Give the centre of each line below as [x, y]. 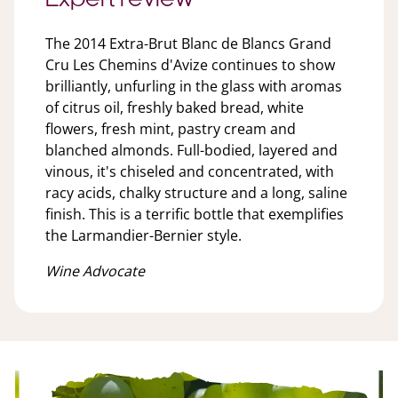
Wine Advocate [95, 271]
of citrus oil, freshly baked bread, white [175, 107]
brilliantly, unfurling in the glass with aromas [194, 86]
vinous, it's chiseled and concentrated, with [190, 171]
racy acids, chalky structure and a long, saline [196, 192]
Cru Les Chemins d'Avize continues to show [190, 64]
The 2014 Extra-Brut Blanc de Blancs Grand [188, 43]
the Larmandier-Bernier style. [143, 235]
